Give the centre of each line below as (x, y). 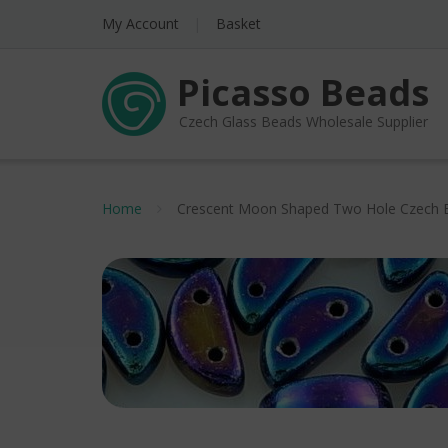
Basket (238, 23)
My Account (140, 23)
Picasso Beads (303, 92)
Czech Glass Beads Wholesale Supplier (303, 121)
